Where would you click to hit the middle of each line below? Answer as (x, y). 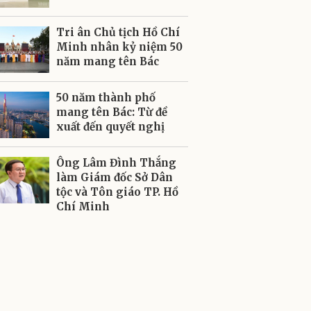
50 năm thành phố (106, 98)
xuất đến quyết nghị (110, 127)
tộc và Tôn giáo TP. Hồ (117, 192)
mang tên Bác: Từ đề (112, 112)
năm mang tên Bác (108, 61)
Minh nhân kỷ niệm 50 (119, 47)
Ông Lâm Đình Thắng (116, 163)
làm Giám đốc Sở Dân (115, 177)
